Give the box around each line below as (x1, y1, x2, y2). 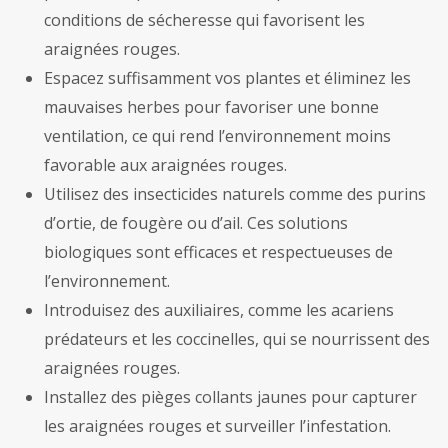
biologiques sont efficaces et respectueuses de (44, 241, 393, 264)
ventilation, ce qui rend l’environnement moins (44, 125, 391, 148)
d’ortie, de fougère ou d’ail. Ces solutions (44, 212, 348, 235)
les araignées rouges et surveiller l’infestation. (44, 415, 391, 438)
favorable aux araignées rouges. (44, 154, 287, 177)
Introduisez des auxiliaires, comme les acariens (44, 299, 394, 322)
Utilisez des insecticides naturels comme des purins (44, 183, 426, 206)
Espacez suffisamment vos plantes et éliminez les (44, 67, 411, 90)
